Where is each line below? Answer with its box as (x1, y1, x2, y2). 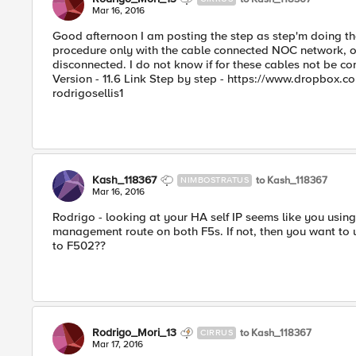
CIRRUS (200, 327, 233, 338)
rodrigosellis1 (52, 86, 123, 100)
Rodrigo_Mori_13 (92, 326, 176, 339)
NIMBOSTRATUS (180, 175, 249, 185)
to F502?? (52, 238, 106, 253)
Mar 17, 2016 (92, 339, 143, 350)
